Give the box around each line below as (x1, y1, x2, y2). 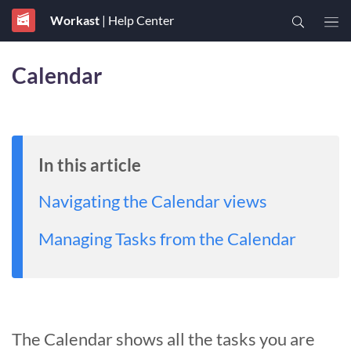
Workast (49, 13, 100, 28)
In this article (38, 154, 141, 175)
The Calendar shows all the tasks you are (12, 328, 315, 349)
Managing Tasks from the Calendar (38, 228, 299, 249)
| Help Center (99, 13, 174, 28)
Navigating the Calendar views (38, 190, 270, 212)
